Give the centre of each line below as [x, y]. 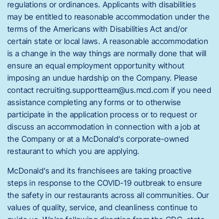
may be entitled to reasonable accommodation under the [109, 17]
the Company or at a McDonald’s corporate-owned [98, 139]
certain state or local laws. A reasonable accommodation [108, 41]
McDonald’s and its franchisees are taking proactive [100, 170]
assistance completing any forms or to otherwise [94, 102]
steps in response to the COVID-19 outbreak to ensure [105, 183]
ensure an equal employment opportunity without [96, 66]
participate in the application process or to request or [102, 115]
